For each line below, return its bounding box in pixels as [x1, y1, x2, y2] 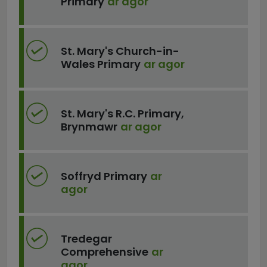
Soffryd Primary [60, 169, 147, 184]
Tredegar [60, 231, 112, 246]
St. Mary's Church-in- [60, 44, 179, 58]
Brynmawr [60, 119, 117, 134]
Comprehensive [60, 244, 148, 259]
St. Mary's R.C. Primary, [60, 106, 184, 121]
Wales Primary [60, 57, 141, 72]
